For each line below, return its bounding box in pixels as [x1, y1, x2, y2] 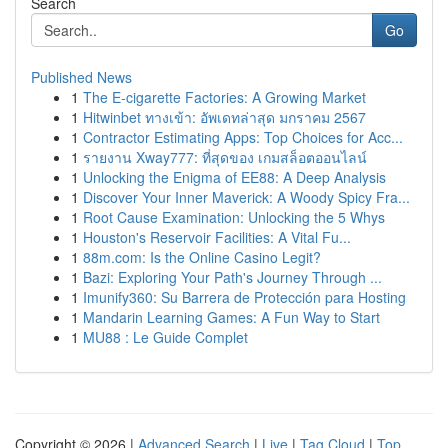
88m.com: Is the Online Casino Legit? [83, 247, 321, 267]
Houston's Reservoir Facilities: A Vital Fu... [83, 227, 351, 247]
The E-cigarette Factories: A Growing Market [83, 87, 366, 107]
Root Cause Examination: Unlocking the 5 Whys [83, 207, 385, 227]
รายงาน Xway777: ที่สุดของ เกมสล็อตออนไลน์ [83, 147, 367, 167]
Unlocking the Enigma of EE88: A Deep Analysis [83, 167, 386, 187]
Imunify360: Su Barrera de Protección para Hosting [83, 287, 406, 307]
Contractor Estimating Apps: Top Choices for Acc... [83, 127, 403, 147]
